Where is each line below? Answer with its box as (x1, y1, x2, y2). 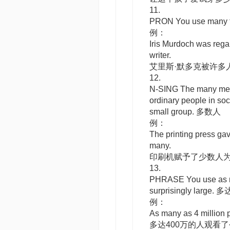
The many (180, 85, 217, 93)
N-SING (149, 85, 178, 93)
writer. (149, 51, 171, 60)
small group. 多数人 (149, 107, 221, 116)
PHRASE (149, 175, 184, 184)
